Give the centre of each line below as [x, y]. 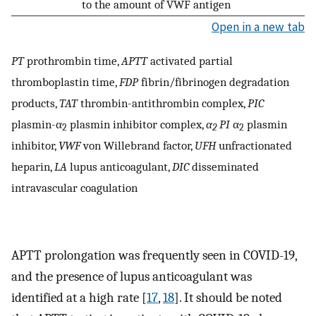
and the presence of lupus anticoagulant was [132, 276]
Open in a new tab [258, 27]
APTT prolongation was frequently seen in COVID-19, [154, 255]
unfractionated [254, 145]
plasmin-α [37, 124]
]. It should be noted [228, 297]
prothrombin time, [73, 60]
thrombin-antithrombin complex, [163, 103]
